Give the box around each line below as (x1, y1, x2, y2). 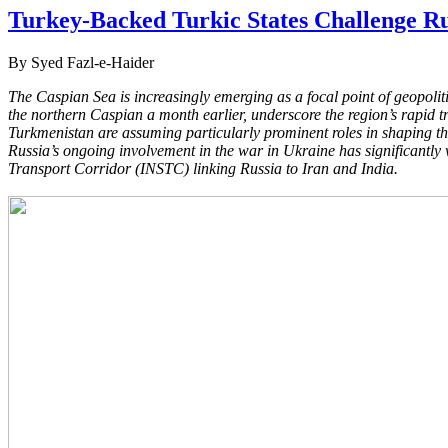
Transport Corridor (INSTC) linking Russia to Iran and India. (8, 159, 398, 177)
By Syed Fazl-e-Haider (8, 53, 154, 71)
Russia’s (8, 141, 63, 159)
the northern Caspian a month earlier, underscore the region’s (8, 105, 401, 123)
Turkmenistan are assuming (8, 123, 186, 141)
